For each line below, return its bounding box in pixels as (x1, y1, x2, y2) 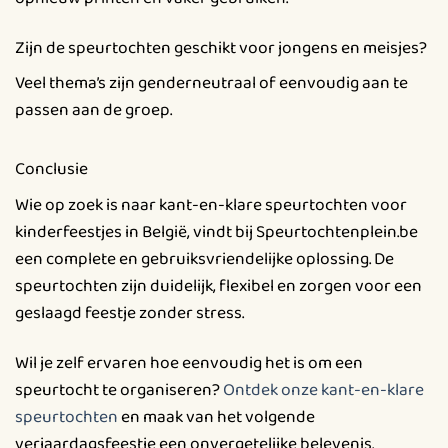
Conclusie (15, 155, 88, 184)
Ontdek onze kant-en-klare (223, 375, 424, 404)
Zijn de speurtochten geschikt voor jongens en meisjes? (15, 33, 427, 62)
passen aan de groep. (15, 96, 172, 125)
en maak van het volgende (118, 402, 315, 431)
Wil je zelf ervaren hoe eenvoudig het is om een (15, 348, 363, 377)
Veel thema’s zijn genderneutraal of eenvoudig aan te (15, 69, 408, 98)
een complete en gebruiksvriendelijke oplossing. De (15, 245, 394, 274)
